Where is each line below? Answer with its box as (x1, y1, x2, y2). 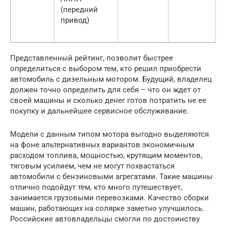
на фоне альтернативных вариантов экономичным (10, 140, 194, 149)
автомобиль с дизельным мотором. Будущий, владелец (10, 74, 212, 84)
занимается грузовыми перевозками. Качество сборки (10, 193, 209, 202)
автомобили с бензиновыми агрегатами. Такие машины (10, 172, 213, 181)
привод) (61, 15, 89, 25)
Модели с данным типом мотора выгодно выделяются (10, 129, 209, 139)
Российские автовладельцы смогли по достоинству (10, 214, 200, 223)
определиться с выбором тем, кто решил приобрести (10, 64, 201, 73)
